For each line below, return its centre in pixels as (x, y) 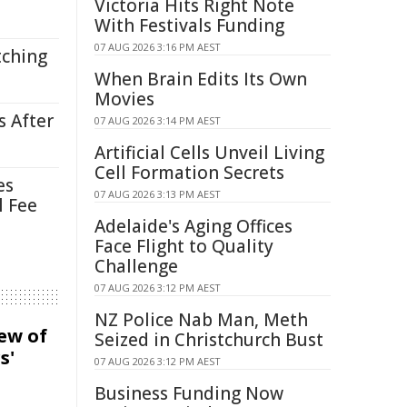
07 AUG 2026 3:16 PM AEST (158, 47)
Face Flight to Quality (184, 246)
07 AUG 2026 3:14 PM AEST (158, 120)
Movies (124, 99)
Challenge (136, 266)
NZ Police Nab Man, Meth (201, 320)
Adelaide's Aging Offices (194, 226)
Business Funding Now (189, 393)
